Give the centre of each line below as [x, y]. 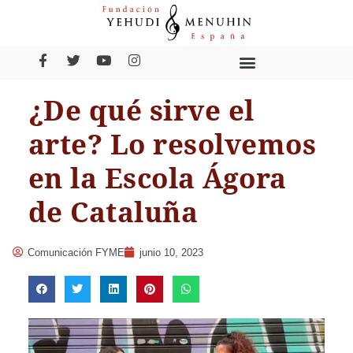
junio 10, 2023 [171, 252]
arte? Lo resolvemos [172, 144]
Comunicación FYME [76, 252]
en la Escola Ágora [157, 178]
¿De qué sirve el [141, 110]
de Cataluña [113, 212]
